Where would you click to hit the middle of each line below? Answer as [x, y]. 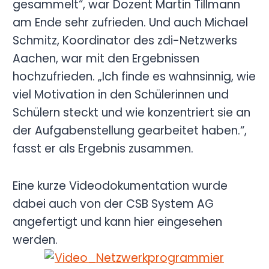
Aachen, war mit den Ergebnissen [106, 59]
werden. [35, 240]
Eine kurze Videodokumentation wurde [120, 186]
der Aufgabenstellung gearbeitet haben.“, [129, 131]
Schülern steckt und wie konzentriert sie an [131, 113]
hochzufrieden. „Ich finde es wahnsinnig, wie [134, 77]
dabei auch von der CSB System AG [113, 204]
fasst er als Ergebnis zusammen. [103, 149]
